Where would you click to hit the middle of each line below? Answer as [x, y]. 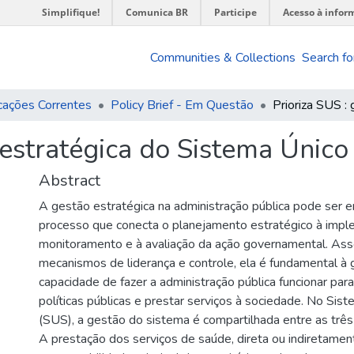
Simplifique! [71, 12]
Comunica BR [157, 12]
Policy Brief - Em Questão [182, 105]
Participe [235, 12]
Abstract [70, 181]
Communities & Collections [223, 58]
